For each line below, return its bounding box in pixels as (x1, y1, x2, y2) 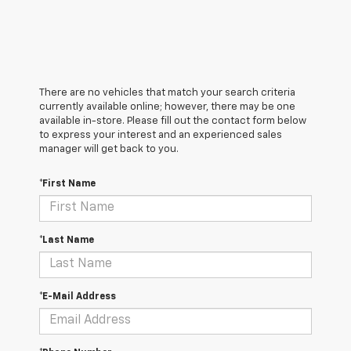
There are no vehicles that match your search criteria (39, 87, 295, 98)
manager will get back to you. (39, 143, 179, 154)
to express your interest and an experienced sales (39, 129, 282, 140)
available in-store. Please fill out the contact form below (39, 115, 306, 126)
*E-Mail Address (39, 291, 116, 302)
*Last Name (39, 235, 94, 245)
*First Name (39, 179, 96, 189)
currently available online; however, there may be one (39, 101, 295, 112)
